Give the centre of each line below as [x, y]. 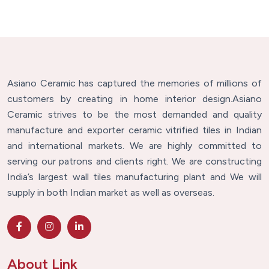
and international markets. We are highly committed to [134, 146]
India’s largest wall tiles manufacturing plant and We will [134, 177]
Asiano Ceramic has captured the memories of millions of [134, 83]
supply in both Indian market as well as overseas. [111, 192]
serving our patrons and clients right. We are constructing [134, 161]
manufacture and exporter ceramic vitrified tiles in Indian [134, 130]
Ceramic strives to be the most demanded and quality [134, 114]
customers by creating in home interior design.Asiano [134, 99]
